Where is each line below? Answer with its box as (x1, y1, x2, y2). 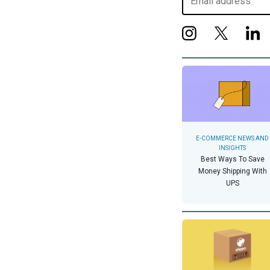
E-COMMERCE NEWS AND (196, 135, 269, 142)
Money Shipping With (198, 167, 267, 176)
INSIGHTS (219, 145, 246, 152)
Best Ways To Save (200, 155, 265, 164)
